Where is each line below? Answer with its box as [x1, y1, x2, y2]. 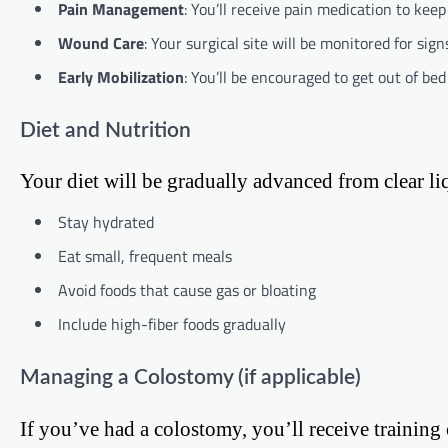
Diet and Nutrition [20, 119, 191, 141]
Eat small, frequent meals [58, 244, 232, 269]
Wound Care [58, 30, 144, 55]
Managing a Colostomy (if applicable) [20, 367, 361, 389]
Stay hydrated [58, 210, 154, 235]
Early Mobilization [58, 64, 184, 89]
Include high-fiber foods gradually [58, 312, 286, 337]
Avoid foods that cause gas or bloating [58, 278, 316, 303]
